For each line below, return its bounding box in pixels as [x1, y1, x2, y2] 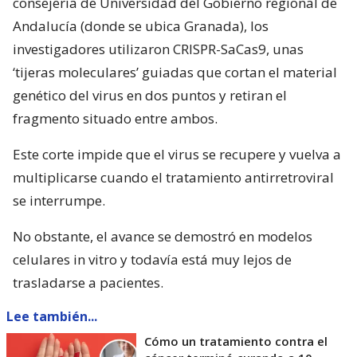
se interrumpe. [13, 191, 105, 210]
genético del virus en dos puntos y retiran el [13, 86, 287, 105]
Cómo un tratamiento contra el [144, 333, 328, 350]
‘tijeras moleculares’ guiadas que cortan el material [13, 63, 337, 82]
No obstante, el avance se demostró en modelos [13, 227, 312, 246]
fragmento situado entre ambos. [13, 109, 218, 128]
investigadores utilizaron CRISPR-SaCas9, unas [13, 40, 304, 59]
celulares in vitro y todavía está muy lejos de [13, 250, 292, 269]
